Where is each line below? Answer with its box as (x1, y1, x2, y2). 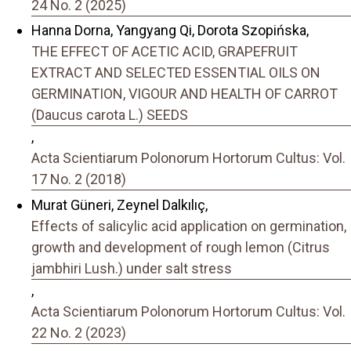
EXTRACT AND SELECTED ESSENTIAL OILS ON (31, 64, 320, 81)
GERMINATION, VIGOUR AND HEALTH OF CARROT (31, 85, 338, 103)
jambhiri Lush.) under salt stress (31, 259, 232, 277)
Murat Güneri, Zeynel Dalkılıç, (31, 196, 208, 213)
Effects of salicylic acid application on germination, (31, 217, 346, 234)
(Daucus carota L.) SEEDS (31, 107, 188, 124)
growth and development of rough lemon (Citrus (31, 238, 330, 255)
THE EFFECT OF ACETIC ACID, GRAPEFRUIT (31, 43, 298, 60)
